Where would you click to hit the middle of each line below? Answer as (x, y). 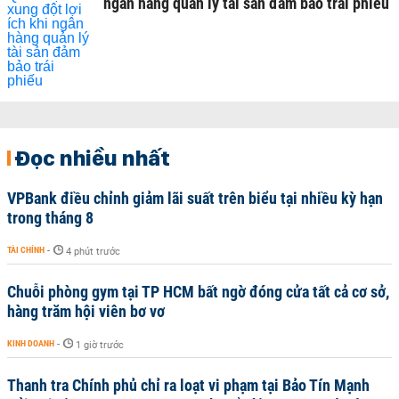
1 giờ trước (100, 345)
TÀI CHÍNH (26, 250)
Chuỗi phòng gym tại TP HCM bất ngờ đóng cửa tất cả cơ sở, (198, 292)
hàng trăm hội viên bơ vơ (86, 311)
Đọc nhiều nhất (92, 158)
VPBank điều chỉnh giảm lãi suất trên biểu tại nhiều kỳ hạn (195, 198)
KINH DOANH (31, 343)
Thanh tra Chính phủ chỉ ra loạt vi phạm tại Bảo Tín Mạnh (188, 385)
